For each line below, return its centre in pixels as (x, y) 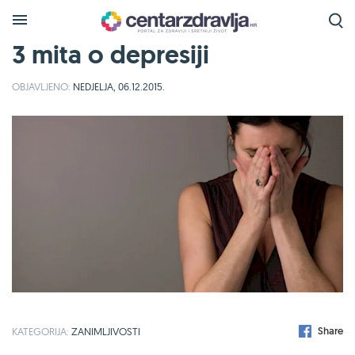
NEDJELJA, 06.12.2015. (118, 86)
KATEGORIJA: (42, 331)
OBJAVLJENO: (41, 86)
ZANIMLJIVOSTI (106, 331)
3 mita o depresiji (111, 55)
